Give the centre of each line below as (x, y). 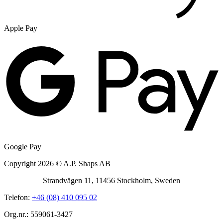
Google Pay (23, 147)
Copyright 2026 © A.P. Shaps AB (57, 164)
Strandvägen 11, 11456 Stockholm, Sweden (111, 181)
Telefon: (18, 198)
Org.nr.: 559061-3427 (38, 215)
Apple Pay (21, 28)
